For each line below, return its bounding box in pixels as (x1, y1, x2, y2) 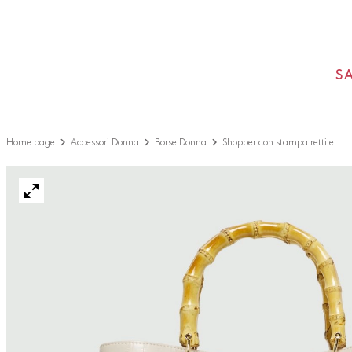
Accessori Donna (71, 137, 139, 147)
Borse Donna (155, 137, 207, 147)
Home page (6, 137, 55, 147)
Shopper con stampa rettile (222, 137, 334, 147)
